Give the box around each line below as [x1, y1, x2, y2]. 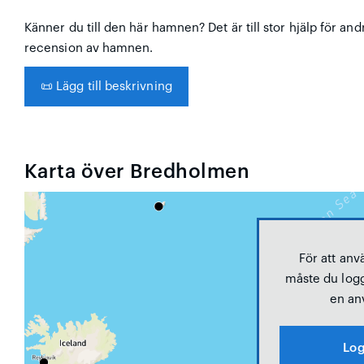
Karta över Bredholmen [24, 162, 250, 182]
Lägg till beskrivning [53, 80, 172, 93]
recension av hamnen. [24, 42, 154, 55]
